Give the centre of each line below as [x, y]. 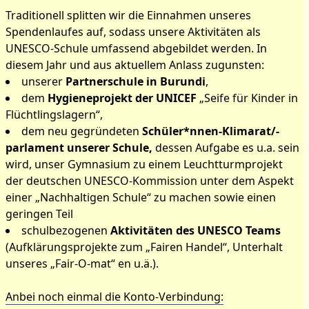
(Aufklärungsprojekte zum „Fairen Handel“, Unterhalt [144, 247]
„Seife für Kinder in [247, 98]
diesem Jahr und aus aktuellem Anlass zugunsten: [135, 65]
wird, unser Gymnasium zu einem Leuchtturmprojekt [144, 165]
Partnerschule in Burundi [136, 82]
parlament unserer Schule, [80, 148]
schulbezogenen [66, 231]
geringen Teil [39, 214]
